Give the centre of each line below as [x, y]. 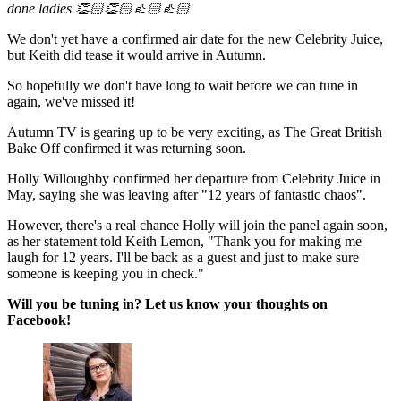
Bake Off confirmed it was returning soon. [127, 148]
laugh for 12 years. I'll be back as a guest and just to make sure [183, 257]
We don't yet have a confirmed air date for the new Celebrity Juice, [195, 38]
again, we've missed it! [71, 101]
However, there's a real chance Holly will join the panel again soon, [197, 225]
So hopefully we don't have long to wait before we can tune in [183, 85]
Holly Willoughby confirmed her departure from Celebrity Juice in [194, 178]
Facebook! [39, 320]
